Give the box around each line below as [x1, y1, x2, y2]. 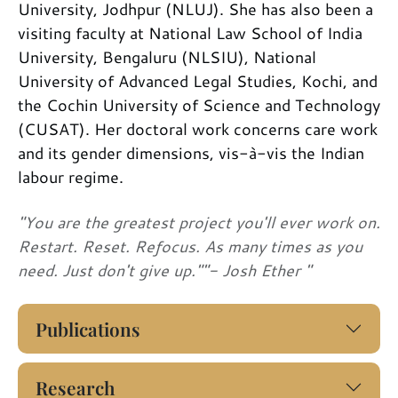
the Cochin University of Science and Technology [18, 92, 380, 116]
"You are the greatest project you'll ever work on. [18, 210, 380, 234]
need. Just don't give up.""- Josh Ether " [18, 258, 311, 282]
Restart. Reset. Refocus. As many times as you [18, 234, 362, 258]
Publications [36, 315, 140, 341]
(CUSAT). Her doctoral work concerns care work [18, 116, 378, 140]
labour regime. [18, 164, 123, 188]
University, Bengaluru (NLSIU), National [18, 44, 316, 68]
